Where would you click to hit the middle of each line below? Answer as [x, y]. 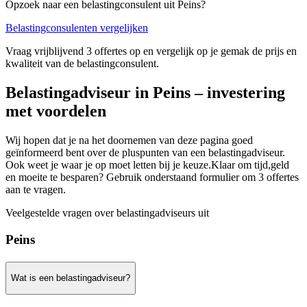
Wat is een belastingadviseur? [71, 278]
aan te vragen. [36, 190]
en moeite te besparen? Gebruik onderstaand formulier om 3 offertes [152, 177]
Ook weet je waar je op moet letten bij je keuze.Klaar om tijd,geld [147, 165]
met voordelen [56, 111]
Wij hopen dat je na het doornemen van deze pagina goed [129, 140]
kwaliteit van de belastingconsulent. [82, 64]
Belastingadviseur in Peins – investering [145, 93]
